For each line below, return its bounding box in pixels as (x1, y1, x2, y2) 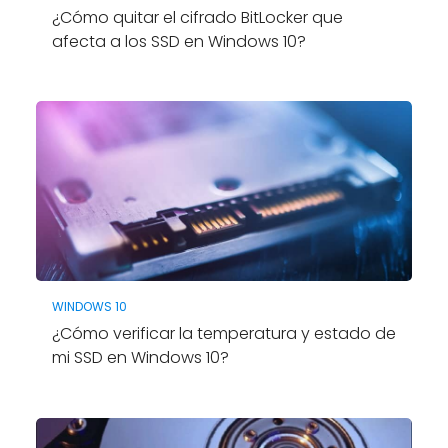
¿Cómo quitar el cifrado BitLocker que (51, 5, 343, 29)
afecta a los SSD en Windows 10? (51, 29, 306, 53)
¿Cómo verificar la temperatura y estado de (51, 322, 396, 346)
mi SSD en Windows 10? (51, 346, 229, 370)
